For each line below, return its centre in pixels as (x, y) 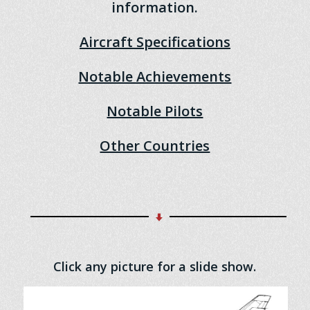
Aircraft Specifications (155, 42)
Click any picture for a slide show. (155, 267)
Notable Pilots (155, 111)
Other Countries (155, 146)
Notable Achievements (155, 77)
